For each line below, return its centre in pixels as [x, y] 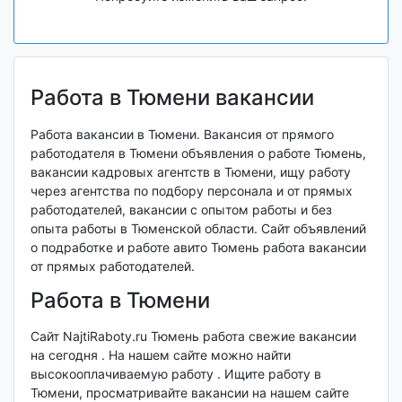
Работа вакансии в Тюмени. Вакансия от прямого [182, 134]
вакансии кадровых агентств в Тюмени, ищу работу [190, 171]
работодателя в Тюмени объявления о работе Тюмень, [198, 153]
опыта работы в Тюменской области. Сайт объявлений [198, 228]
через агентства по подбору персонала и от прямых [191, 190]
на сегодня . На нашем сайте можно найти [160, 355]
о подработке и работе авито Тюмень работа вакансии [198, 247]
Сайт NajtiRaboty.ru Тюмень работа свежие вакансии [193, 336]
